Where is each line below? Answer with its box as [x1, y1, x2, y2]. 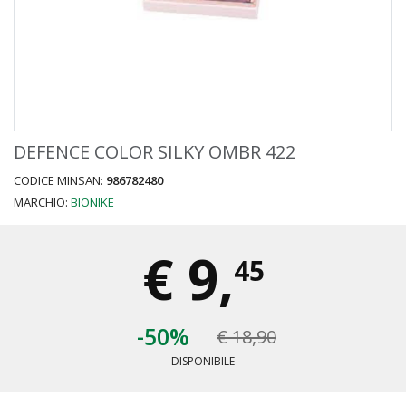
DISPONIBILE [171, 353, 235, 369]
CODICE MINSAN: [14, 172, 106, 188]
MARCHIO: [14, 194, 71, 210]
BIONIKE [71, 194, 114, 210]
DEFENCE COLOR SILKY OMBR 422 [14, 140, 295, 164]
